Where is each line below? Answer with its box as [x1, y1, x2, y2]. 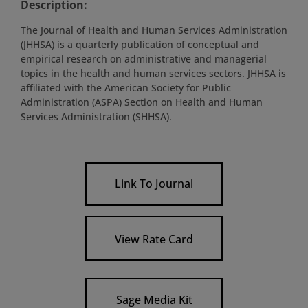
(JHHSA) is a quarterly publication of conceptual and [21, 37, 259, 51]
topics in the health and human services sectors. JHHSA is [21, 66, 286, 80]
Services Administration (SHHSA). [21, 109, 172, 123]
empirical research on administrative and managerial [21, 52, 267, 65]
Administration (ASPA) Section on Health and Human [21, 95, 263, 109]
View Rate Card [115, 232, 193, 247]
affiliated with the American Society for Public [21, 80, 231, 94]
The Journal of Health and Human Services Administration [21, 23, 287, 36]
